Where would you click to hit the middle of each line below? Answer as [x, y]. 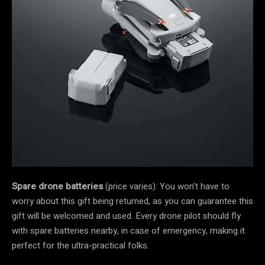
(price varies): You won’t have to [166, 187]
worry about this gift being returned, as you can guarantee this [132, 201]
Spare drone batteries [57, 187]
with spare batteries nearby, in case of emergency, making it [128, 231]
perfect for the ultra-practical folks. [80, 246]
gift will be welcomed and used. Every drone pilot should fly [126, 216]
